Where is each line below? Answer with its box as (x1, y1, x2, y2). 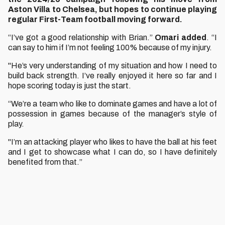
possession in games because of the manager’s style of (8, 109, 217, 118)
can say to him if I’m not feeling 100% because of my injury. (8, 43, 212, 52)
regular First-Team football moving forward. (8, 15, 185, 24)
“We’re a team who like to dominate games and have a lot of (8, 99, 217, 108)
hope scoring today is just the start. (8, 81, 131, 90)
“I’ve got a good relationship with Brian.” (8, 33, 155, 42)
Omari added (155, 33, 207, 42)
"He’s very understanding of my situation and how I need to (8, 61, 217, 70)
